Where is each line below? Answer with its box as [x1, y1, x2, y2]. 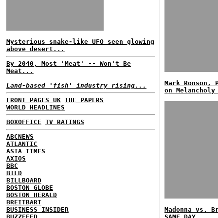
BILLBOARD [6, 177, 41, 184]
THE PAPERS [65, 96, 104, 104]
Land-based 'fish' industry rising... [6, 82, 146, 89]
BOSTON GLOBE [6, 184, 53, 191]
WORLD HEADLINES [6, 104, 65, 111]
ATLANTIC [6, 140, 37, 147]
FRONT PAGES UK [6, 96, 61, 104]
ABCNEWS [6, 133, 34, 140]
